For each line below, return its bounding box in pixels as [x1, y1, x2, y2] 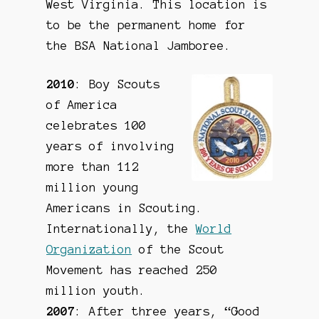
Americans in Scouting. [46, 202, 204, 215]
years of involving [46, 140, 175, 153]
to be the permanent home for [46, 18, 246, 31]
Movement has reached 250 [46, 263, 218, 277]
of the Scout [132, 243, 225, 256]
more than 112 [46, 160, 140, 174]
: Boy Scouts [75, 78, 161, 91]
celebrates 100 [46, 119, 147, 132]
